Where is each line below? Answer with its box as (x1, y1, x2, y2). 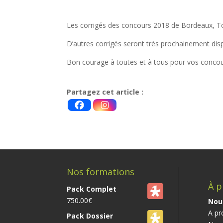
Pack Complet (67, 184, 117, 194)
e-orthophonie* (67, 75, 117, 85)
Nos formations (67, 165, 135, 178)
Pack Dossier (67, 211, 113, 221)
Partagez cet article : (67, 87, 144, 97)
